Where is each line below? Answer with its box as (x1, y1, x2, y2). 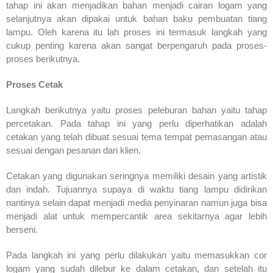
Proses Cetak (6, 79, 63, 90)
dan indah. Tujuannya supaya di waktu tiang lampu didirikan (6, 183, 267, 194)
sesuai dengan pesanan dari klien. (6, 144, 141, 155)
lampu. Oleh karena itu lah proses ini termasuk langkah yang (6, 26, 267, 37)
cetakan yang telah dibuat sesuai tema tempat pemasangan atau (6, 131, 267, 142)
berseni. (6, 224, 38, 235)
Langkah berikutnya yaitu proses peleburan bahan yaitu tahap (6, 104, 267, 115)
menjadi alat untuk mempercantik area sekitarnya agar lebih (6, 210, 267, 221)
